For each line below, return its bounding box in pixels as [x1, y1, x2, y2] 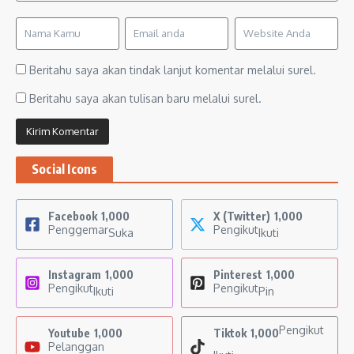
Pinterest [213, 268, 262, 282]
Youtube [48, 326, 90, 341]
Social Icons [32, 161, 98, 178]
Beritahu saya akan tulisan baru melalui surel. [29, 92, 262, 106]
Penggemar [48, 223, 108, 237]
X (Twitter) [213, 209, 270, 224]
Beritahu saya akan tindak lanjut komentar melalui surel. [29, 63, 316, 77]
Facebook [48, 209, 97, 224]
